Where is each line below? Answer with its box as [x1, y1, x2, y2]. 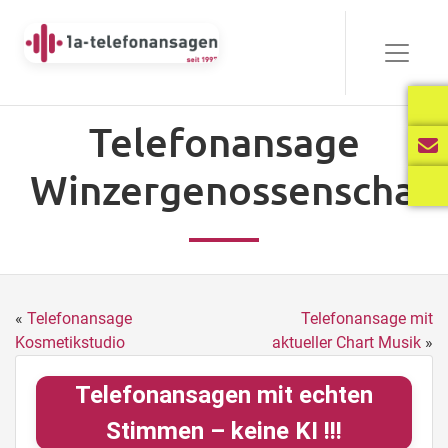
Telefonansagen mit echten [75, 381, 373, 409]
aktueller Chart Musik [272, 333, 421, 352]
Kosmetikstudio [15, 333, 125, 352]
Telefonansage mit [301, 309, 433, 328]
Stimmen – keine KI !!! [106, 417, 342, 445]
